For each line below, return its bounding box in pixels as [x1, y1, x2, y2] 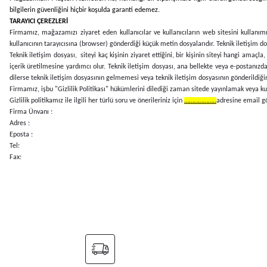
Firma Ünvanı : [10, 108, 52, 116]
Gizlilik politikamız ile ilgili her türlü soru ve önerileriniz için [10, 97, 184, 104]
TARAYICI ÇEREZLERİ [10, 17, 68, 25]
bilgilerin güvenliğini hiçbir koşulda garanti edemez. [10, 6, 160, 14]
